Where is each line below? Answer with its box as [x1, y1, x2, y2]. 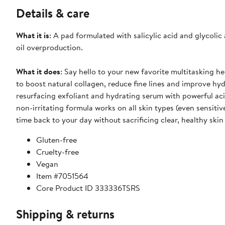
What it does [16, 65, 60, 77]
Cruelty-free [36, 146, 79, 157]
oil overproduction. [16, 41, 83, 53]
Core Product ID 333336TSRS [36, 182, 140, 193]
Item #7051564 [36, 170, 88, 181]
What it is [16, 29, 49, 41]
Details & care [16, 4, 89, 22]
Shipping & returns [16, 205, 115, 222]
